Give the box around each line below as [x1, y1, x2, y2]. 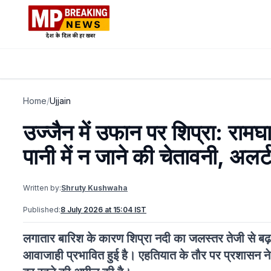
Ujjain [50, 96, 71, 106]
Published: [23, 205, 60, 214]
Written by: [23, 183, 61, 192]
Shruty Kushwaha [61, 183, 128, 192]
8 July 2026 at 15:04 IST [60, 205, 146, 214]
